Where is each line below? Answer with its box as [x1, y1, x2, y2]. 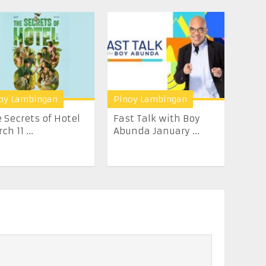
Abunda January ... [113, 125, 200, 137]
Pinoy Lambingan [113, 94, 188, 105]
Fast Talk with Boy [113, 113, 201, 125]
